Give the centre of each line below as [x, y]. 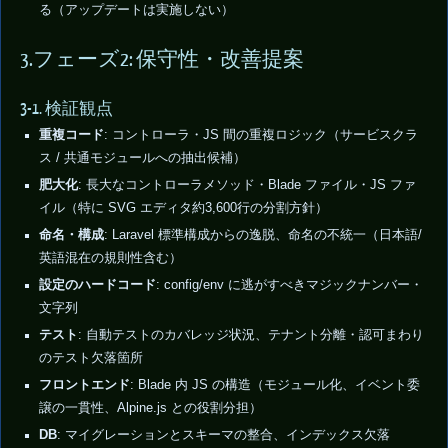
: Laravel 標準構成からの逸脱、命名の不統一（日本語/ [262, 235]
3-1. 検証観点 [66, 109]
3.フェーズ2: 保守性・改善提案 [161, 60]
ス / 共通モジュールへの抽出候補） [142, 158]
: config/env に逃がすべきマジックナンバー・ [289, 285]
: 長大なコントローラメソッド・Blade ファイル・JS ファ [246, 185]
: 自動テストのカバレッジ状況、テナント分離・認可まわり [250, 335]
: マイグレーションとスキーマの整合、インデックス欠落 [223, 435]
